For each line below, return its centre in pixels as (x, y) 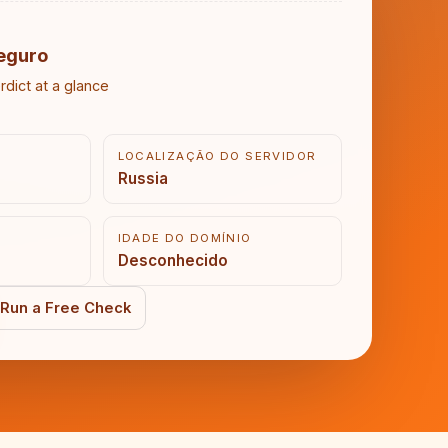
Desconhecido (172, 260)
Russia (142, 178)
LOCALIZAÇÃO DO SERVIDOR (217, 156)
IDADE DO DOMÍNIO (184, 238)
